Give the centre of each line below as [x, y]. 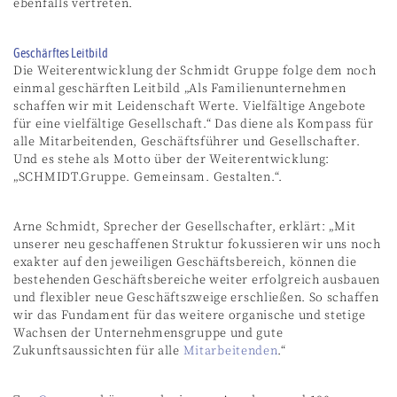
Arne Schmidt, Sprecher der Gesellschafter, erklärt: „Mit [185, 226]
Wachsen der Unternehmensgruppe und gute [148, 333]
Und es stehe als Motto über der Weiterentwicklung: [172, 159]
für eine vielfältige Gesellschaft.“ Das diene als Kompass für [194, 124]
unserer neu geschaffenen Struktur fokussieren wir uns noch [197, 244]
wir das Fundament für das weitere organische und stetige [190, 315]
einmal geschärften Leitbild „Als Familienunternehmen [180, 88]
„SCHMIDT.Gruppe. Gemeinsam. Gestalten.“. [148, 177]
